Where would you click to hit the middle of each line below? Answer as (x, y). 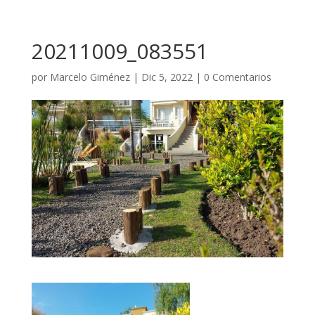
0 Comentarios (237, 77)
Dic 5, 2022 (167, 77)
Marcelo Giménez (90, 77)
